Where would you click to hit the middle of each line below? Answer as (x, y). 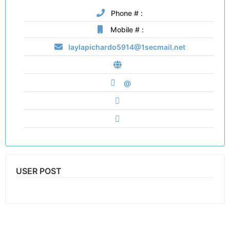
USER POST (39, 171)
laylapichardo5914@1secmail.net (126, 47)
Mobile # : (126, 29)
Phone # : (126, 13)
